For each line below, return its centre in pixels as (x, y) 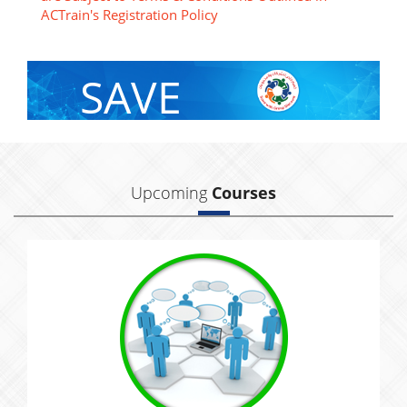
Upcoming (171, 192)
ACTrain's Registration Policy (129, 14)
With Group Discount (169, 128)
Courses (244, 192)
